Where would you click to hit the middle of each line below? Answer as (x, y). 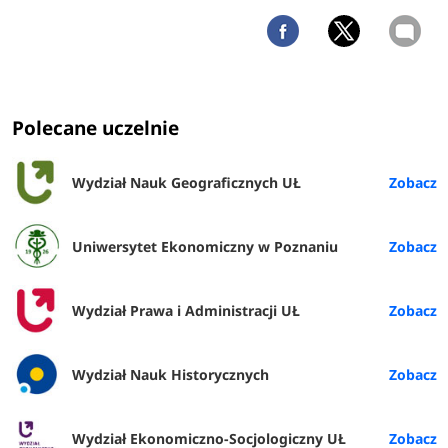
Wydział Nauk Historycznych (171, 375)
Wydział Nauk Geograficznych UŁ (187, 183)
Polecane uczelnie (96, 128)
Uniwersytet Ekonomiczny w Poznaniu (205, 247)
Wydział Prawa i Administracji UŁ (186, 311)
